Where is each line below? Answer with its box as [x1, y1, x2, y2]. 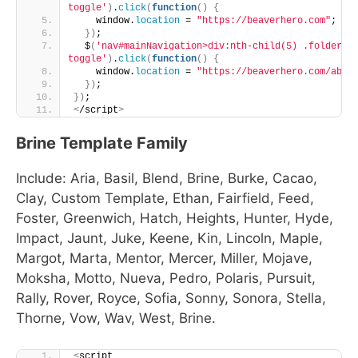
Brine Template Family [16, 133, 188, 153]
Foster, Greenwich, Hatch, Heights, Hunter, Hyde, [16, 210, 333, 226]
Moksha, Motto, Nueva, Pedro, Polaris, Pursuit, [16, 270, 316, 286]
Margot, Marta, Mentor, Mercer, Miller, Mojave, [16, 250, 312, 266]
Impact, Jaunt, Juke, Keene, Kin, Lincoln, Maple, [16, 230, 323, 246]
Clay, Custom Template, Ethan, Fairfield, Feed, [16, 190, 314, 206]
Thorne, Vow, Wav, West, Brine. [16, 310, 216, 326]
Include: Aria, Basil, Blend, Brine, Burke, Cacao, [16, 170, 317, 186]
